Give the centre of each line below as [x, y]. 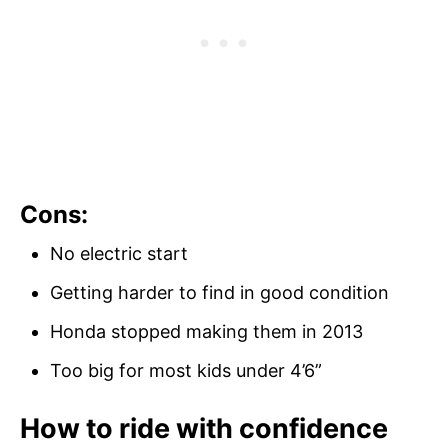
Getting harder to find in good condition [219, 292]
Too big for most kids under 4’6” [186, 370]
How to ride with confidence [204, 428]
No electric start [119, 253]
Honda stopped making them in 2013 [206, 331]
